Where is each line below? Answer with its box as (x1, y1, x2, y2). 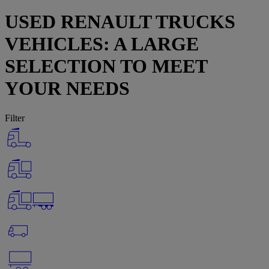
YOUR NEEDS (5, 77, 130, 100)
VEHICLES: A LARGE (5, 33, 199, 55)
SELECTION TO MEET (5, 55, 207, 77)
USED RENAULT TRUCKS (5, 11, 235, 33)
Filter (5, 112, 25, 123)
